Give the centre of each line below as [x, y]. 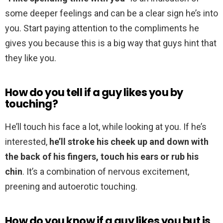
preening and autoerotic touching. [71, 187]
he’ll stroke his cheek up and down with [129, 142]
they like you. [31, 58]
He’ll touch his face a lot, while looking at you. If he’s [106, 127]
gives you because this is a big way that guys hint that [111, 43]
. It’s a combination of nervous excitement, [106, 172]
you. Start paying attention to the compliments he [102, 28]
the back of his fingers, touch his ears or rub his [102, 157]
